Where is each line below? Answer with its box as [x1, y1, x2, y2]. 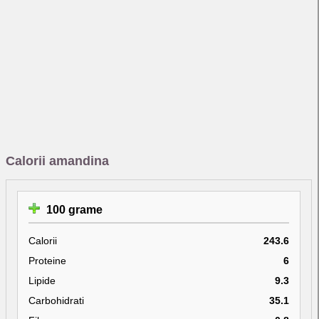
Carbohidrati [28, 294, 84, 306]
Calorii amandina [6, 153, 109, 168]
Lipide [28, 274, 56, 286]
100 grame [43, 203, 103, 216]
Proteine [28, 254, 66, 266]
